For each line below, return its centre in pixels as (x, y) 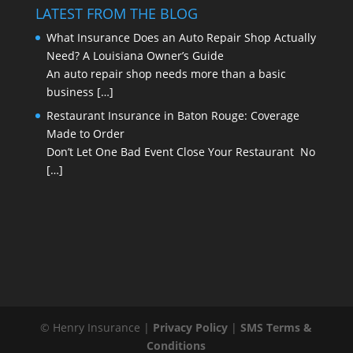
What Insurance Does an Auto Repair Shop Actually (181, 38)
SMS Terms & (277, 327)
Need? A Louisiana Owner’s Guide (135, 56)
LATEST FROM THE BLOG (116, 14)
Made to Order (87, 134)
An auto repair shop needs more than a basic (166, 74)
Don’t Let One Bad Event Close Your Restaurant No (180, 152)
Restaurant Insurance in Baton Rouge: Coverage (173, 116)
